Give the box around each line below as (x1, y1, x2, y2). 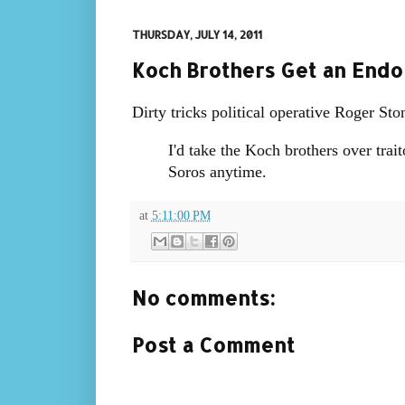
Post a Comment (131, 331, 295, 357)
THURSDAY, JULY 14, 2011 (131, 28, 262, 42)
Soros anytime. (167, 162, 267, 181)
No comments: (131, 284, 275, 310)
